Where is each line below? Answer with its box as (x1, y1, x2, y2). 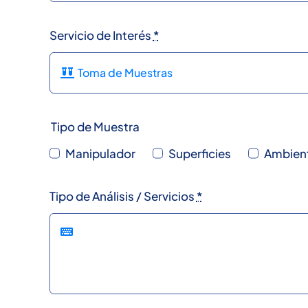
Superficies (168, 145, 231, 161)
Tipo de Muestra (50, 118, 140, 134)
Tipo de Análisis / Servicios (49, 188, 197, 203)
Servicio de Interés (49, 27, 153, 43)
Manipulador (65, 145, 135, 161)
